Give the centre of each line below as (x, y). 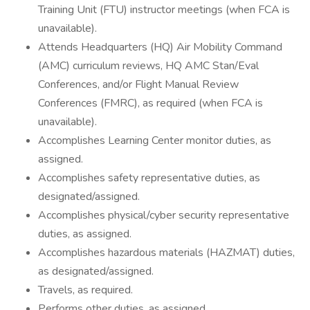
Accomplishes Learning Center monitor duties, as (155, 140)
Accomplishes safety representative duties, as (149, 178)
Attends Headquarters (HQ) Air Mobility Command (160, 47)
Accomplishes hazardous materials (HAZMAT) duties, (166, 253)
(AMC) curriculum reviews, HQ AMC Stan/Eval (148, 66)
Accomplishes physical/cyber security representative (164, 215)
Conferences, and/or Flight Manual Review (138, 84)
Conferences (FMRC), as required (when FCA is (151, 103)
